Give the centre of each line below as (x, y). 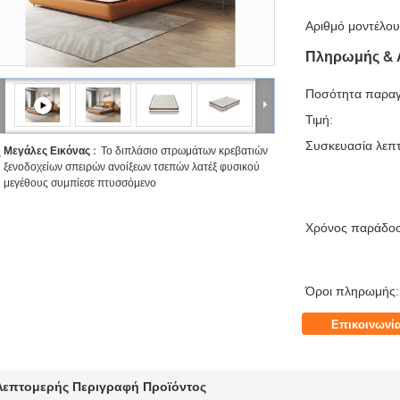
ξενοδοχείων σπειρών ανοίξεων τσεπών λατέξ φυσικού (132, 167)
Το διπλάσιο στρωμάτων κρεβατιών (184, 150)
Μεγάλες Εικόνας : (52, 150)
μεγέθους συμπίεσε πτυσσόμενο (80, 183)
